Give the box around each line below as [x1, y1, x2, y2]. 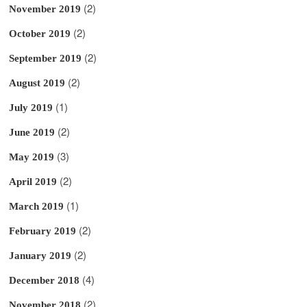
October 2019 [9, 27, 71, 39]
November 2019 [9, 3, 82, 14]
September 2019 [9, 52, 82, 64]
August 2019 [9, 77, 66, 88]
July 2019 [9, 101, 53, 113]
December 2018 [9, 274, 80, 286]
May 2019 [9, 151, 55, 162]
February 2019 [9, 225, 77, 236]
